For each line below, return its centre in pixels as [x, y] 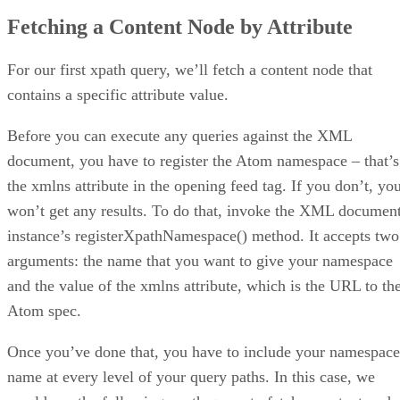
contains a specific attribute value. [118, 94]
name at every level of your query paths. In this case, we [191, 376]
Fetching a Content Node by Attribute [180, 26]
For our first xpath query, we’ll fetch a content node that [190, 69]
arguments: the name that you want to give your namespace [200, 260]
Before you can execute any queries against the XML [179, 135]
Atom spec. [44, 310]
